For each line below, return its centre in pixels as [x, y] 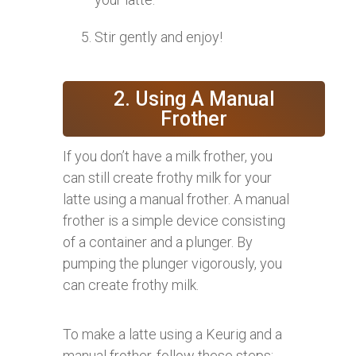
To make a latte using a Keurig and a [172, 334]
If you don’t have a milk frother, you [168, 156]
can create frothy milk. [131, 284]
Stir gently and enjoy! [159, 37]
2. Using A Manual [194, 99]
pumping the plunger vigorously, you [172, 263]
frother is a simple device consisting [174, 220]
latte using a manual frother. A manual [176, 199]
